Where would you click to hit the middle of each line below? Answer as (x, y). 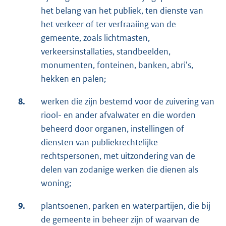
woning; (56, 183)
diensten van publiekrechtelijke (99, 143)
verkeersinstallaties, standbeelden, (106, 52)
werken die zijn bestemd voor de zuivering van (128, 102)
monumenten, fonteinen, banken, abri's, (117, 65)
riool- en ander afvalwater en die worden (118, 115)
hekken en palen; (73, 79)
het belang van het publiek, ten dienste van (122, 11)
